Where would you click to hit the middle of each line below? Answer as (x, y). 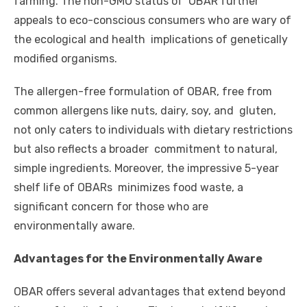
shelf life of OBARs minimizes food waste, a (128, 187)
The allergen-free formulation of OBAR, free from (143, 91)
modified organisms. (67, 58)
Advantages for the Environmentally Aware (139, 258)
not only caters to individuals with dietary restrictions (153, 130)
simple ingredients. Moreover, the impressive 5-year (146, 168)
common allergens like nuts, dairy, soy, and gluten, (145, 110)
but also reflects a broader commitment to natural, (146, 149)
